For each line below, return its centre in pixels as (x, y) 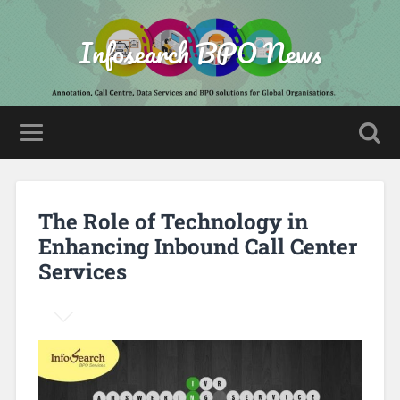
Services (82, 271)
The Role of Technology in (173, 221)
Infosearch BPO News (200, 53)
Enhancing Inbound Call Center (197, 246)
